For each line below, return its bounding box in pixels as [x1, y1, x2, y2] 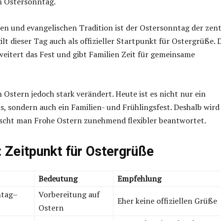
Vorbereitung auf [38, 189, 100, 200]
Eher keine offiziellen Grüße [117, 195, 217, 207]
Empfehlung [117, 173, 161, 184]
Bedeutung [38, 173, 77, 184]
